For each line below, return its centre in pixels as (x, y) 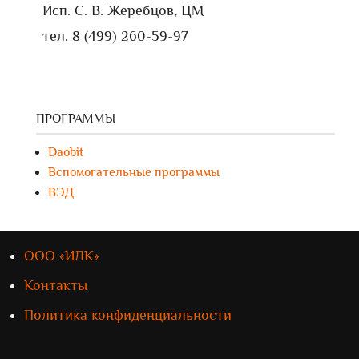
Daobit (66, 152)
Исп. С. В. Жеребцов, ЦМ (123, 10)
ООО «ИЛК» (62, 256)
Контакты (56, 285)
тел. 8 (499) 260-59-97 (115, 36)
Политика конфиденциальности (128, 315)
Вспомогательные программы (134, 172)
